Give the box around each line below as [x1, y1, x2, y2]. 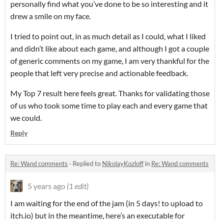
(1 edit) [67, 181, 88, 191]
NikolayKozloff [102, 160, 143, 168]
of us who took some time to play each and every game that [10, 101, 208, 110]
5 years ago [27, 181, 65, 191]
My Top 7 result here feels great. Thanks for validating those [10, 88, 210, 98]
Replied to [73, 160, 102, 168]
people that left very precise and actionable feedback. [10, 68, 188, 78]
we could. [10, 113, 42, 123]
